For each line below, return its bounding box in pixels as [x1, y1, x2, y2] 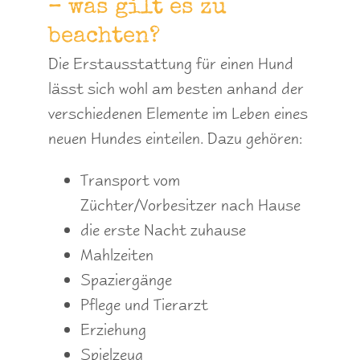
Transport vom [80, 169, 180, 190]
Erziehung [80, 318, 146, 340]
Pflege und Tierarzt [80, 293, 208, 315]
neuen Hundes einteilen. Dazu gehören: [48, 127, 302, 149]
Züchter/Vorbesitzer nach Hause [80, 194, 301, 215]
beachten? [48, 25, 160, 48]
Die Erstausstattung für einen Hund [48, 52, 293, 74]
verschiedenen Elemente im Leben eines [48, 102, 308, 124]
